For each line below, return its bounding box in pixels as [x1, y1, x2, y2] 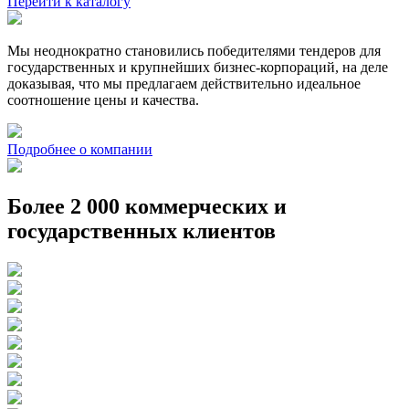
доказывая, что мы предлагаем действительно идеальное [7, 76, 361, 92]
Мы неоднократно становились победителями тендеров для [7, 43, 381, 59]
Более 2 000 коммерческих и [7, 194, 287, 219]
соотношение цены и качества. [7, 92, 199, 109]
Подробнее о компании [7, 142, 152, 158]
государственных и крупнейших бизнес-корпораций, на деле [7, 59, 388, 76]
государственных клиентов [7, 219, 276, 244]
